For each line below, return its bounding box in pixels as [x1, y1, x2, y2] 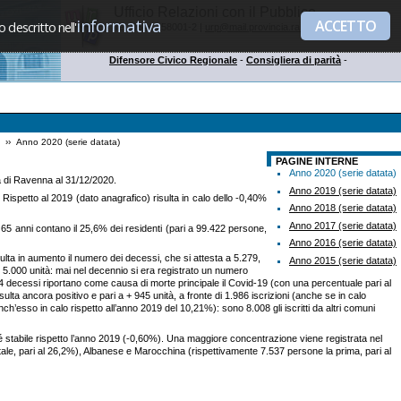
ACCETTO [314, 16, 376, 36]
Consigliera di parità [246, 55, 341, 65]
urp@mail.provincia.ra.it [205, 21, 307, 32]
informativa [76, 14, 162, 37]
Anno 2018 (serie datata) [289, 202, 397, 214]
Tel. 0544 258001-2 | [114, 21, 205, 32]
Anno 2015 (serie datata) [289, 254, 397, 266]
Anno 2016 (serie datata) [289, 237, 397, 249]
